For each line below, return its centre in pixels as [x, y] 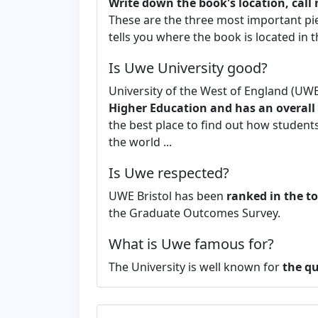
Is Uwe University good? [188, 67]
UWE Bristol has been [168, 196]
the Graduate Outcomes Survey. [194, 213]
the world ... [140, 142]
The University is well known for [196, 267]
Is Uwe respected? [169, 172]
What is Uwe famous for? [191, 243]
